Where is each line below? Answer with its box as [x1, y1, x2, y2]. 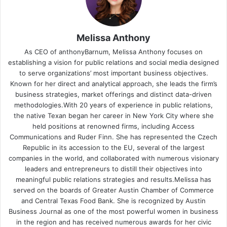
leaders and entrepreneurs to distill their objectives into [25, 164, 202, 173]
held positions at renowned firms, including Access [32, 122, 195, 130]
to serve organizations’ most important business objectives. [19, 68, 208, 77]
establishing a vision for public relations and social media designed [8, 58, 219, 66]
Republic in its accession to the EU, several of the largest [22, 143, 205, 152]
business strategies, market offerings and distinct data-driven [15, 90, 212, 98]
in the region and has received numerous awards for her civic [16, 217, 211, 226]
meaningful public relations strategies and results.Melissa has [16, 175, 211, 183]
